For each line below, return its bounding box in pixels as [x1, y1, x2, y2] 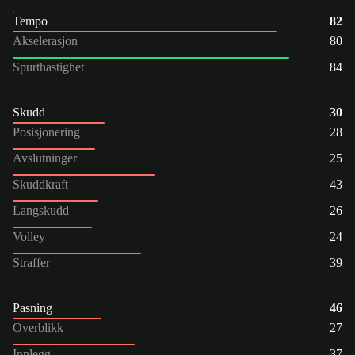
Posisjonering [13, 124, 80, 139]
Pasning [13, 300, 52, 315]
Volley [13, 229, 45, 243]
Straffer [13, 255, 50, 269]
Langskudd [13, 203, 69, 217]
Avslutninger [13, 151, 77, 165]
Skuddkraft [13, 177, 68, 191]
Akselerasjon [13, 33, 78, 48]
